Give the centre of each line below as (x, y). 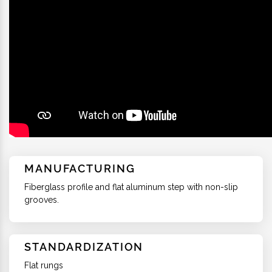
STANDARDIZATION (84, 246)
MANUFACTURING (80, 168)
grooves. (42, 199)
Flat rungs (44, 265)
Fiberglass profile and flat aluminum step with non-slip (131, 187)
